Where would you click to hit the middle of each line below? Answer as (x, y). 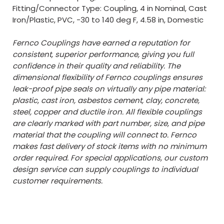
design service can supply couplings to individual (105, 169)
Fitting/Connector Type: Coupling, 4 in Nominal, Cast (110, 8)
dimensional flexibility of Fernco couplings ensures (107, 77)
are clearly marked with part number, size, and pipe (108, 123)
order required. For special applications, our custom (110, 158)
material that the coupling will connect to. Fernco (104, 135)
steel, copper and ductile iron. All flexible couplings (107, 112)
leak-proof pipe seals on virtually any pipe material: (109, 89)
